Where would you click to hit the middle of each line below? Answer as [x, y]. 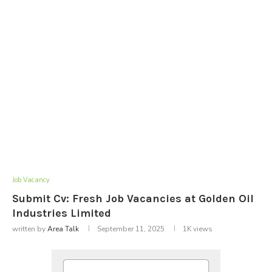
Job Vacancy [31, 180]
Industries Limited [62, 213]
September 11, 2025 [131, 229]
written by [30, 229]
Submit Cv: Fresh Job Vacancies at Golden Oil [133, 198]
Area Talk [63, 229]
